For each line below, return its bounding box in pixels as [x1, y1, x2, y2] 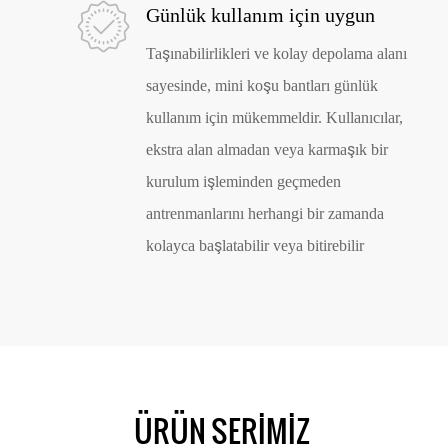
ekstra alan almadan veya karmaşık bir [146, 140, 389, 160]
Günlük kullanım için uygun [146, 3, 376, 28]
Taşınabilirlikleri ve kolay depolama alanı [146, 44, 408, 64]
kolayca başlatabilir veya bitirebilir [146, 236, 365, 256]
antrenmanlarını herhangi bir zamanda [146, 204, 385, 224]
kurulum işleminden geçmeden [146, 172, 342, 192]
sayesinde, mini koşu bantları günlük [146, 76, 379, 96]
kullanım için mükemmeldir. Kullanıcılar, [146, 108, 404, 128]
